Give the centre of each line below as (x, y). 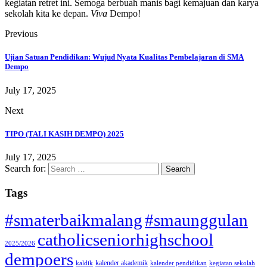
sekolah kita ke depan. (48, 14)
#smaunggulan (196, 221)
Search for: (25, 168)
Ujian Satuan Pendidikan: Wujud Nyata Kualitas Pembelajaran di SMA (124, 57)
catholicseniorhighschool (125, 240)
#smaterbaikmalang (74, 220)
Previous (21, 34)
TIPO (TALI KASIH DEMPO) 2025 (64, 133)
